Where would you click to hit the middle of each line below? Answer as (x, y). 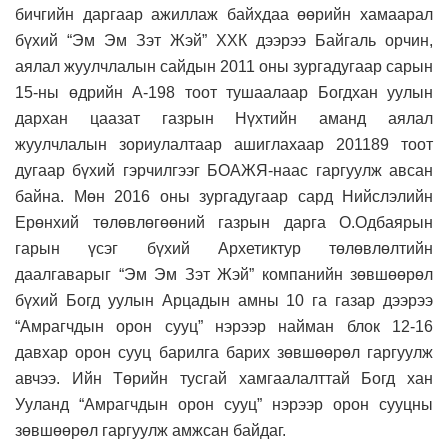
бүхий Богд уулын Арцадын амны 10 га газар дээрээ (224, 300)
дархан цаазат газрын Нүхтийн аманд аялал (224, 118)
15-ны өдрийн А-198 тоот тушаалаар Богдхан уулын (224, 92)
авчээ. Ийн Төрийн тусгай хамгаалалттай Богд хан (224, 378)
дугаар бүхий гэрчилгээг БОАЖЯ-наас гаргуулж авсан (224, 170)
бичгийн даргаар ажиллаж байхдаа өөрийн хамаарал (224, 14)
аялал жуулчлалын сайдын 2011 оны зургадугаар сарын (224, 66)
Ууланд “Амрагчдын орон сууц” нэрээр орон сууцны (224, 404)
